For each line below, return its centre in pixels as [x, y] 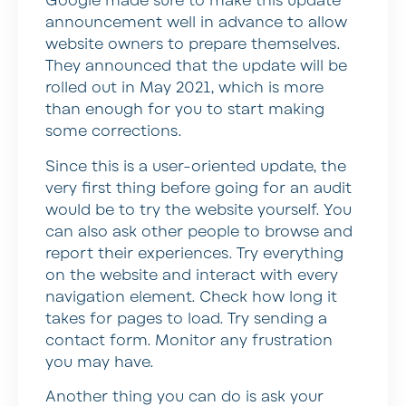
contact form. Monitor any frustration [189, 340]
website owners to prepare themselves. [193, 45]
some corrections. [113, 132]
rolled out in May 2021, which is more [184, 88]
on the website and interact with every [192, 275]
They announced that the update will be [196, 67]
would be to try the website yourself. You [198, 210]
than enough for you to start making [185, 110]
